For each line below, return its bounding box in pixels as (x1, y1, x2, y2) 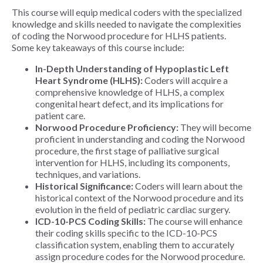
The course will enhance (146, 215, 242, 227)
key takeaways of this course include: (34, 42, 184, 53)
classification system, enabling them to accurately (35, 239, 234, 251)
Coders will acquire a (143, 75, 228, 86)
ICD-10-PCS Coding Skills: (35, 215, 146, 227)
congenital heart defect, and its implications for (35, 98, 224, 110)
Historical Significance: (35, 180, 133, 192)
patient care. (35, 110, 85, 122)
